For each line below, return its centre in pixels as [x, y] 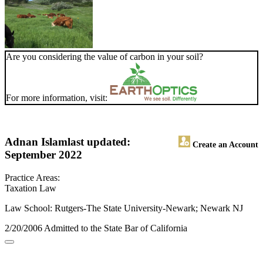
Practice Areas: [32, 178]
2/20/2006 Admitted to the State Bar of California [96, 228]
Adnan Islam [36, 142]
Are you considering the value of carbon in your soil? [104, 57]
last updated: [99, 142]
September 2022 [43, 155]
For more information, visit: [58, 98]
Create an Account [224, 145]
